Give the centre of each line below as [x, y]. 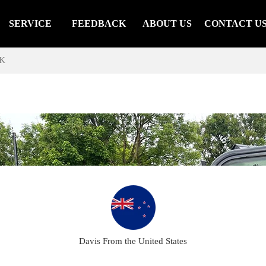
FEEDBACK [99, 23]
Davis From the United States [133, 241]
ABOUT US [167, 23]
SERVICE [31, 23]
